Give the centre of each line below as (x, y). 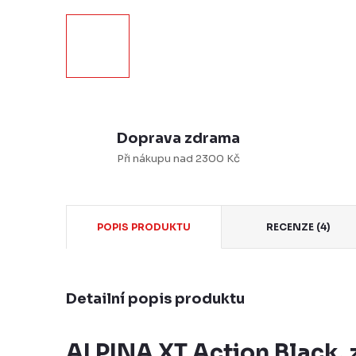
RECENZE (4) (299, 227)
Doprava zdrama (178, 138)
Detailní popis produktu (155, 299)
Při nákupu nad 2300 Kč (178, 159)
